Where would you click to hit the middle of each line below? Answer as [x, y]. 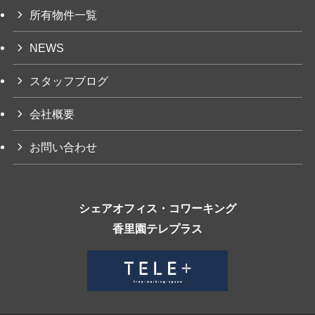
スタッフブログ [69, 81]
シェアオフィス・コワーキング [157, 208]
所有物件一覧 [64, 14]
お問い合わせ [64, 147]
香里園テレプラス [157, 228]
